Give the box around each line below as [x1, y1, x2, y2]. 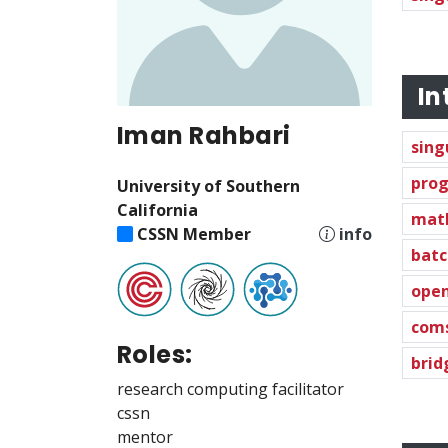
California [117, 198, 198, 221]
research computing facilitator [117, 377, 344, 400]
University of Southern [117, 174, 300, 197]
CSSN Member [137, 222, 251, 245]
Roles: [117, 337, 193, 371]
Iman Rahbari [117, 118, 291, 152]
